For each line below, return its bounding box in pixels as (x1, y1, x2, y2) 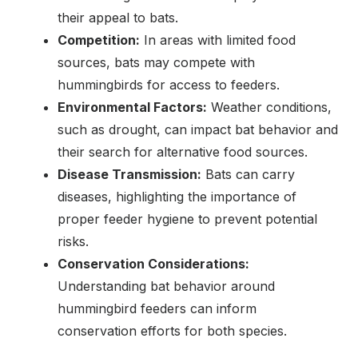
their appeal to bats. (58, 9, 178, 26)
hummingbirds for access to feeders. (58, 76, 280, 93)
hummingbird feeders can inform (58, 300, 257, 316)
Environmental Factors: (58, 98, 207, 115)
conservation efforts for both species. (58, 322, 287, 339)
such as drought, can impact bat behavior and (58, 121, 338, 137)
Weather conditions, (207, 98, 332, 115)
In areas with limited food (140, 31, 296, 48)
